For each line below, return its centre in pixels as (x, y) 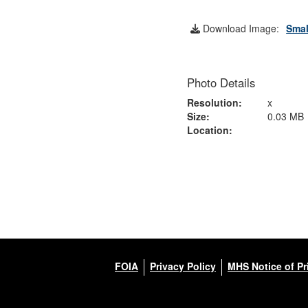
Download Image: (240, 28)
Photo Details (221, 82)
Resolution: (215, 102)
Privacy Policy (183, 266)
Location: (210, 130)
